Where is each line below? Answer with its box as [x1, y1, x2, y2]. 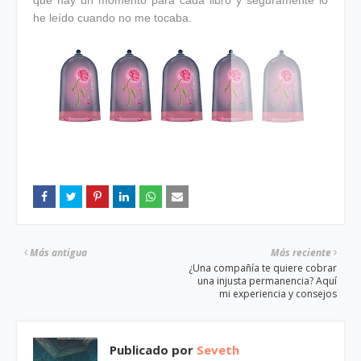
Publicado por [110, 341, 193, 358]
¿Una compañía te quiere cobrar [189, 260, 337, 275]
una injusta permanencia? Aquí [197, 273, 337, 288]
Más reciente [271, 245, 331, 259]
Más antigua [30, 245, 87, 259]
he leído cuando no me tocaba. [33, 10, 192, 24]
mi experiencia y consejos [219, 286, 337, 301]
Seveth [193, 341, 239, 358]
